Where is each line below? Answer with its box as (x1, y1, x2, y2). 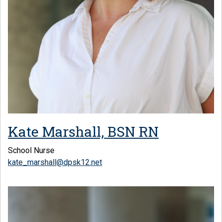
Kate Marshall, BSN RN (8, 122, 159, 141)
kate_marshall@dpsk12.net (8, 158, 102, 167)
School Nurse (8, 146, 55, 156)
